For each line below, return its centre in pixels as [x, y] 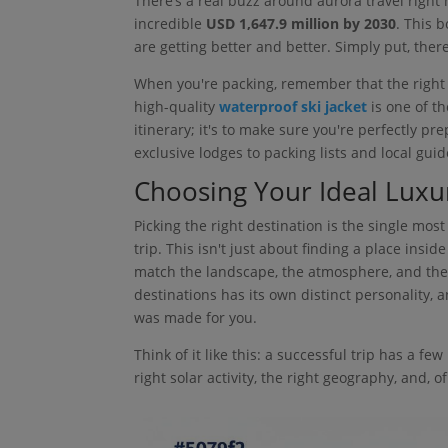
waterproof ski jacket [293, 107]
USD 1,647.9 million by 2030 [301, 24]
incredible [170, 24]
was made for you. [196, 318]
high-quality [177, 107]
